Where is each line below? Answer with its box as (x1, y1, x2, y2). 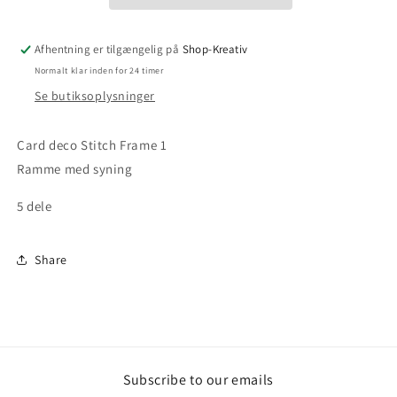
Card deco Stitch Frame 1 (17, 136, 167, 153)
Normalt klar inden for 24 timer (35, 65, 164, 76)
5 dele (17, 198, 56, 214)
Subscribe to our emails (123, 370, 274, 389)
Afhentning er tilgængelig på (35, 42, 183, 57)
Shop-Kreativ (182, 42, 248, 57)
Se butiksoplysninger (35, 88, 155, 104)
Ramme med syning (17, 160, 133, 177)
